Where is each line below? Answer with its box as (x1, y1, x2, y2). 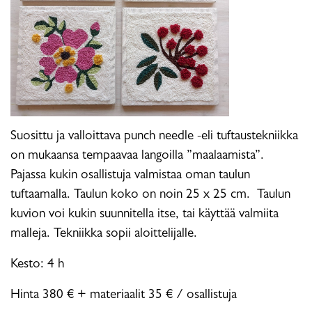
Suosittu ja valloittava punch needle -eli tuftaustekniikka (10, 130, 298, 143)
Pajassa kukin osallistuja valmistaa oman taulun (10, 169, 250, 182)
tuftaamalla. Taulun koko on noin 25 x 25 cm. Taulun (10, 188, 290, 202)
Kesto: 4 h (10, 258, 64, 272)
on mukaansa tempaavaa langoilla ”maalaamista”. (10, 149, 264, 163)
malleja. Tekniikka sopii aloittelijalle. (10, 227, 197, 241)
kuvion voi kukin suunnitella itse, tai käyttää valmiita (10, 208, 279, 221)
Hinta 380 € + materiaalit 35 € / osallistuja (10, 288, 237, 302)
